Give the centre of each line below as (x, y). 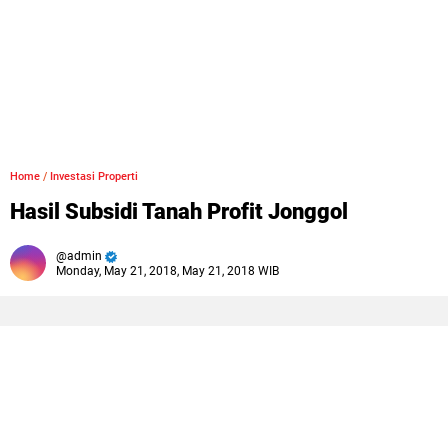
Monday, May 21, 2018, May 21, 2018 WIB (167, 271)
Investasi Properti (94, 176)
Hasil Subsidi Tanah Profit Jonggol (179, 211)
